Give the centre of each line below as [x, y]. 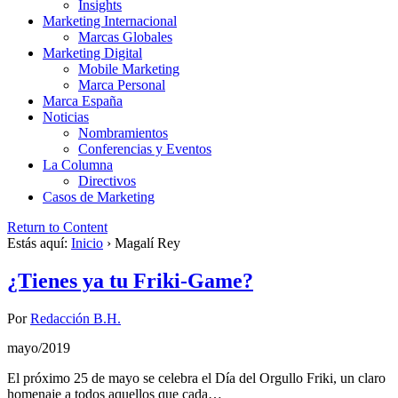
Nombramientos [123, 133]
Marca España [83, 101]
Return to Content [57, 227]
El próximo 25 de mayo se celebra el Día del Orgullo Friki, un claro [196, 378]
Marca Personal [122, 85]
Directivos [107, 181]
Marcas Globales [125, 37]
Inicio [87, 243]
